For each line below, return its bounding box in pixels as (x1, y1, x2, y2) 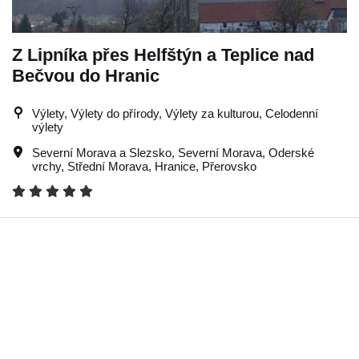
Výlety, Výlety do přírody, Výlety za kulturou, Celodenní (32, 106, 318, 120)
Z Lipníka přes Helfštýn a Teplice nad (12, 44, 314, 65)
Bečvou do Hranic (12, 65, 159, 86)
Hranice (155, 159, 196, 173)
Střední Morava (67, 159, 148, 173)
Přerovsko (202, 159, 256, 173)
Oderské (268, 145, 314, 159)
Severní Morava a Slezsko (32, 145, 171, 159)
